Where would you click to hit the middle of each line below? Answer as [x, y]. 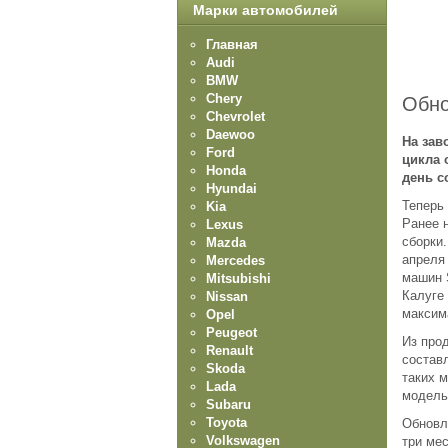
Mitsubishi [238, 278]
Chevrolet [235, 116]
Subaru [228, 404]
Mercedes [235, 260]
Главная [232, 44]
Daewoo [230, 134]
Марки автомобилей [265, 10]
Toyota [226, 422]
